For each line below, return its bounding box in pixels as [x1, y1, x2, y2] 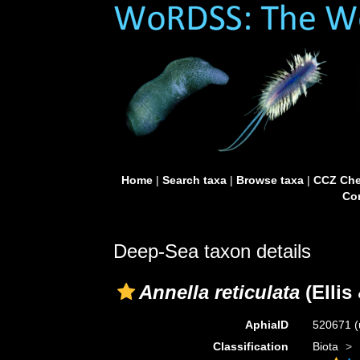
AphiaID [244, 318, 288, 331]
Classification [212, 340, 288, 353]
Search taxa [162, 174, 227, 186]
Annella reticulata [139, 281, 300, 303]
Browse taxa [235, 174, 304, 186]
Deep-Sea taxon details [113, 240, 311, 262]
